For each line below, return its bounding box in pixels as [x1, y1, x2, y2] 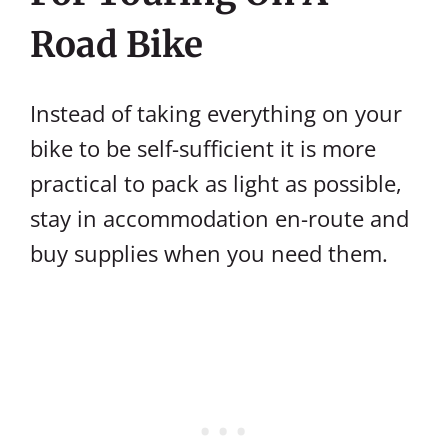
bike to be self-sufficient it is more [30, 133, 376, 163]
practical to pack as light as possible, [30, 168, 402, 198]
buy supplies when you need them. [30, 238, 388, 268]
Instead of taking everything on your [30, 98, 402, 128]
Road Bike [30, 23, 203, 67]
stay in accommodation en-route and [30, 203, 409, 233]
